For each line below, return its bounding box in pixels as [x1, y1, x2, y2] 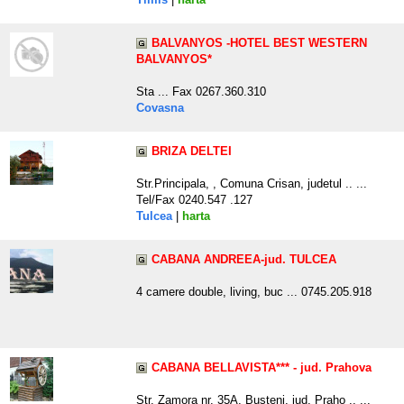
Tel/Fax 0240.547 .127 [136, 193, 252, 207]
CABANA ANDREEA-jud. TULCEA [151, 252, 336, 267]
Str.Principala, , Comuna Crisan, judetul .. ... [136, 177, 367, 191]
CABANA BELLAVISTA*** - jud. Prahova [151, 361, 372, 375]
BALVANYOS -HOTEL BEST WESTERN [151, 36, 367, 50]
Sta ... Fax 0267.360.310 [136, 85, 266, 99]
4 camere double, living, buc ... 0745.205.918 [136, 285, 372, 299]
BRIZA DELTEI [151, 144, 232, 159]
